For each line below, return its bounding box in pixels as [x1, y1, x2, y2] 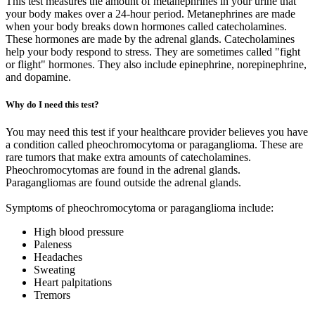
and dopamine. [6, 71, 71, 84]
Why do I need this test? [6, 99, 99, 110]
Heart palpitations [34, 276, 112, 289]
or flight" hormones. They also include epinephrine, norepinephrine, [6, 58, 307, 71]
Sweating [34, 264, 75, 276]
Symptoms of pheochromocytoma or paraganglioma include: [6, 202, 274, 214]
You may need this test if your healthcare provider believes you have [6, 126, 308, 139]
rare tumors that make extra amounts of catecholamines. [6, 151, 251, 164]
